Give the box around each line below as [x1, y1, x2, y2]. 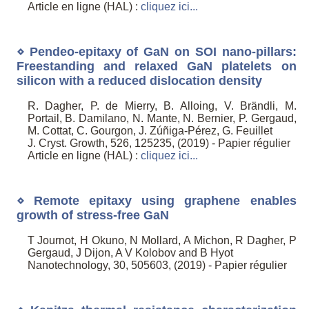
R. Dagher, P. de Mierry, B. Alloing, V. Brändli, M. [27, 100, 297, 112]
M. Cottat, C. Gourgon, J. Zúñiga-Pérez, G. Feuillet [27, 125, 272, 137]
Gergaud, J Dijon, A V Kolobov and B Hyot [27, 247, 233, 259]
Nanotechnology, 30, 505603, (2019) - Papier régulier [27, 259, 287, 272]
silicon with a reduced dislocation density [16, 73, 262, 88]
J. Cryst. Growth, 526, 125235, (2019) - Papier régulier [27, 137, 290, 150]
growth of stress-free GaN [16, 208, 169, 222]
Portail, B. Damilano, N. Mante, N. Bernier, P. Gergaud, [27, 112, 297, 125]
